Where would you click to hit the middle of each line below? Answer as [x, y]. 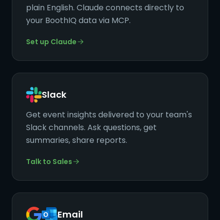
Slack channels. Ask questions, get [91, 127]
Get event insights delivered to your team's [109, 115]
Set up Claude [51, 42]
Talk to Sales [49, 162]
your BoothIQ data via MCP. [78, 20]
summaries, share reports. [77, 140]
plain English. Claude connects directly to [105, 8]
